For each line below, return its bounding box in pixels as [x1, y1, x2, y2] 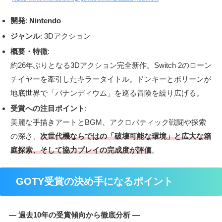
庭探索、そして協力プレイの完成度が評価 [10, 145, 152, 154]
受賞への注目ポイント [10, 104, 85, 112]
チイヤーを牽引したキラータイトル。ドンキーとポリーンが [10, 74, 211, 83]
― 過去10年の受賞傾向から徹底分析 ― [9, 210, 140, 219]
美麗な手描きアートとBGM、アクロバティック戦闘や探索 [10, 117, 206, 126]
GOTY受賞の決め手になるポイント [16, 175, 173, 187]
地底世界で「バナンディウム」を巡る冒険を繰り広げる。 [10, 88, 204, 97]
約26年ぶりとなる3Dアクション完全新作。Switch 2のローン [10, 60, 212, 69]
